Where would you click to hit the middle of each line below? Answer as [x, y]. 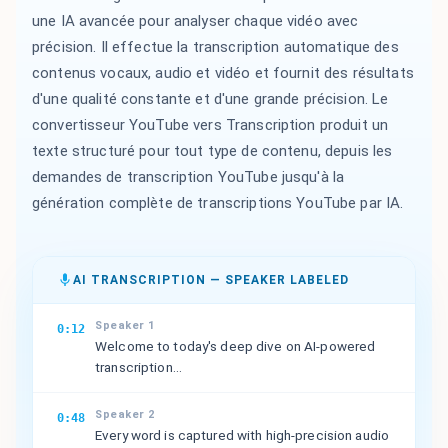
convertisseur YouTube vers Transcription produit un [210, 124]
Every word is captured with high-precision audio [242, 434]
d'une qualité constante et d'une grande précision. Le [210, 98]
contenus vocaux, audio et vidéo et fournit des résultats [223, 72]
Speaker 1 [125, 325]
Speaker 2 [125, 414]
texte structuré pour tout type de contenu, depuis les [212, 150]
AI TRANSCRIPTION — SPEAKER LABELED [211, 279]
